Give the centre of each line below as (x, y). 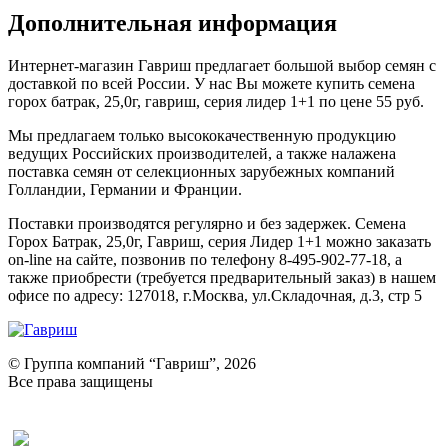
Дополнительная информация (172, 23)
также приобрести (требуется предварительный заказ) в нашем (222, 278)
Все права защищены (80, 382)
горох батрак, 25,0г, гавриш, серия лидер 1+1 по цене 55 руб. (216, 102)
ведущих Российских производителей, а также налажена (202, 154)
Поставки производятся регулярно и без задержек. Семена (207, 224)
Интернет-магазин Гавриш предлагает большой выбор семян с (222, 66)
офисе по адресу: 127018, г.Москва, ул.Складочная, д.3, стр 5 (215, 296)
